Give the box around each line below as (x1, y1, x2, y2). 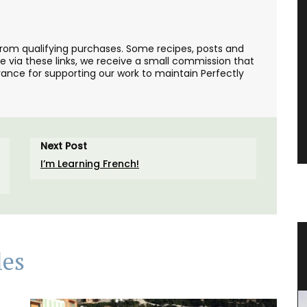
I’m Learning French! (40, 157, 139, 171)
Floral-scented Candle (105, 232, 243, 251)
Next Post (40, 139, 87, 153)
